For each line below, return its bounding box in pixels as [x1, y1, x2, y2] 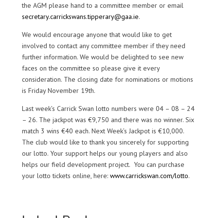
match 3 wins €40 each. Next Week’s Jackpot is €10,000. [21, 127, 184, 135]
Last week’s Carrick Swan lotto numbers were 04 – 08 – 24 [21, 104, 195, 113]
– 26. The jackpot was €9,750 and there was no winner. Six [21, 115, 194, 124]
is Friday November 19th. [21, 86, 95, 95]
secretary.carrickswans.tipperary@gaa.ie [21, 12, 139, 21]
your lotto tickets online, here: [21, 171, 108, 180]
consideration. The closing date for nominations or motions [21, 75, 193, 84]
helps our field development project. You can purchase [21, 160, 184, 169]
